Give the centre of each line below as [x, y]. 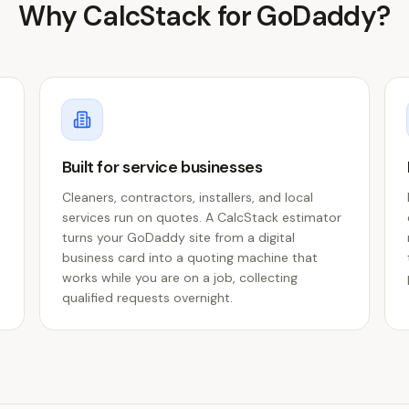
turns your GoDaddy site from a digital [178, 237]
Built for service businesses [162, 167]
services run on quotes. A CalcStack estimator [201, 217]
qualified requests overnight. [147, 298]
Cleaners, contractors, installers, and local [187, 197]
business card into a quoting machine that [189, 257]
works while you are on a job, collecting [179, 278]
